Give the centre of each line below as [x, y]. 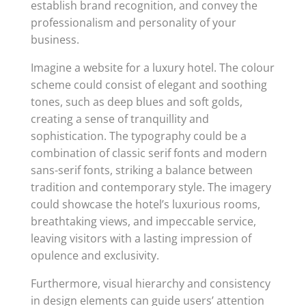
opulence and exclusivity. [95, 255]
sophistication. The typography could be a [138, 136]
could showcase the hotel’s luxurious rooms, [145, 204]
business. [55, 40]
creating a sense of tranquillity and [120, 119]
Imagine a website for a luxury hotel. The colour [152, 68]
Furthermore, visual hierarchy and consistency [150, 283]
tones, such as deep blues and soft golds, [136, 102]
